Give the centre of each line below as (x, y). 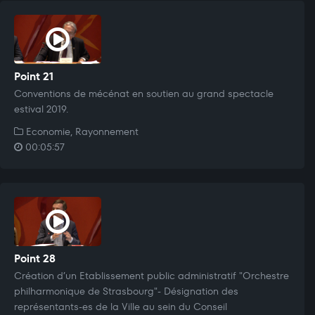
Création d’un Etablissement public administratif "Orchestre (152, 275)
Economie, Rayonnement (81, 131)
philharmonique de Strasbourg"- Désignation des (126, 291)
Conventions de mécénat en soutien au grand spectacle (144, 93)
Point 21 (34, 76)
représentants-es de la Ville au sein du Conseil (121, 306)
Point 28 (35, 258)
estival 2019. (41, 109)
